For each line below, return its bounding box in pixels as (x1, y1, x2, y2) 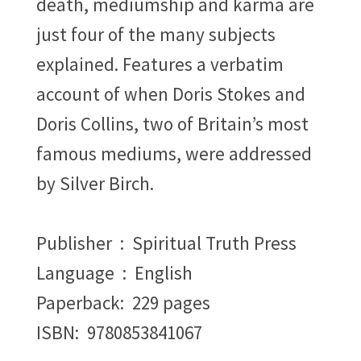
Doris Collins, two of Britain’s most (36, 111, 309, 135)
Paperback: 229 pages (36, 290, 210, 314)
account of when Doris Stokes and (36, 81, 305, 106)
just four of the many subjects (36, 22, 276, 46)
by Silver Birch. (36, 171, 154, 195)
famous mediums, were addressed (36, 141, 312, 165)
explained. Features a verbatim (36, 52, 284, 76)
